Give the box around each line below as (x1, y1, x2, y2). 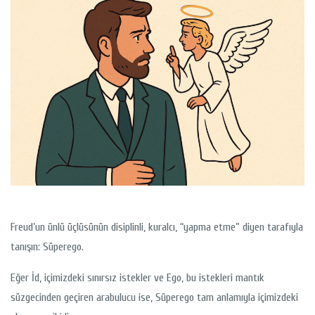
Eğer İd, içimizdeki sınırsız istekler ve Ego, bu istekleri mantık (11, 271, 264, 284)
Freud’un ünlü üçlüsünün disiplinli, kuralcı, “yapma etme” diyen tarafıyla (11, 220, 303, 233)
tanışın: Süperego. (11, 240, 84, 253)
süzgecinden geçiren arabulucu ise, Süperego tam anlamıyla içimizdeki (11, 290, 298, 304)
